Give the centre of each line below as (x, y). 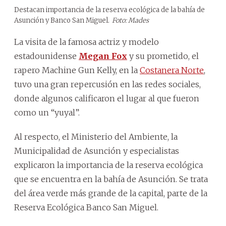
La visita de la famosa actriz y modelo (87, 42)
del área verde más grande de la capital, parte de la (111, 193)
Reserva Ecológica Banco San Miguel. (86, 207)
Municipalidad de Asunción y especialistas (97, 151)
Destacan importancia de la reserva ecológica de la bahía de (109, 10)
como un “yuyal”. (47, 112)
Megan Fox (103, 56)
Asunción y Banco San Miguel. (62, 20)
